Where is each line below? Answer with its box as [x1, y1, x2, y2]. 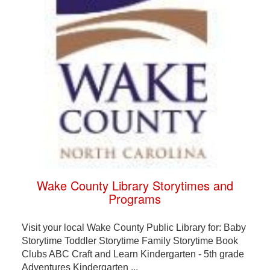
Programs [108, 190, 162, 208]
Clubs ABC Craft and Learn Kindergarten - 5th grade [21, 249, 244, 260]
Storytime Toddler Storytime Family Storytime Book [21, 236, 238, 246]
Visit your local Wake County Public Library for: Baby [21, 222, 246, 233]
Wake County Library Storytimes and [36, 177, 233, 195]
